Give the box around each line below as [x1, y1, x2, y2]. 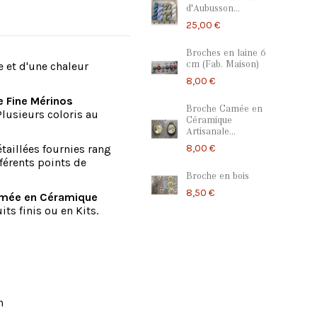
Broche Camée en [185, 103, 263, 115]
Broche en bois [185, 171, 249, 183]
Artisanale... [185, 126, 236, 138]
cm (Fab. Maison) [185, 59, 259, 71]
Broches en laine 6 [185, 47, 265, 59]
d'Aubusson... [185, 3, 240, 15]
